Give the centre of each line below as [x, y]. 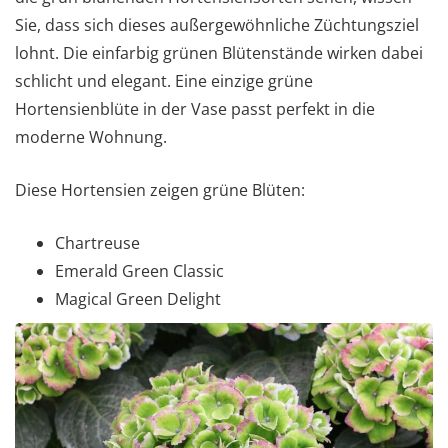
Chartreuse [97, 242]
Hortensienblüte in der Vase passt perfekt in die [195, 108]
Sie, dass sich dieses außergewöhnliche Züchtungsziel [217, 24]
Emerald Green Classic [139, 270]
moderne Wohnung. [91, 136]
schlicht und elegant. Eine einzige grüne [164, 80]
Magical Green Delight [138, 298]
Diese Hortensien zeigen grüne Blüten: [160, 189]
